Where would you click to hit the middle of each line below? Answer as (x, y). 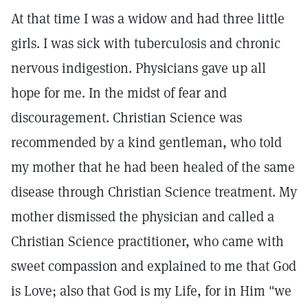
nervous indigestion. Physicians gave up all (139, 68)
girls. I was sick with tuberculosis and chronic (146, 43)
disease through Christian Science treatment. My (154, 192)
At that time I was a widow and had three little (148, 19)
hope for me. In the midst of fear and (119, 93)
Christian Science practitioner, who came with (147, 241)
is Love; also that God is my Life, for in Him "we (151, 291)
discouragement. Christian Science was (126, 118)
